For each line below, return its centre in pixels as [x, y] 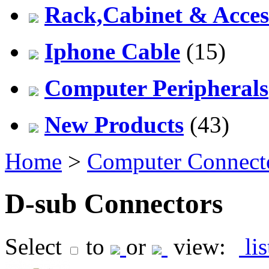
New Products [114, 124]
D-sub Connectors [114, 204]
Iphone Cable [112, 51]
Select [33, 246]
